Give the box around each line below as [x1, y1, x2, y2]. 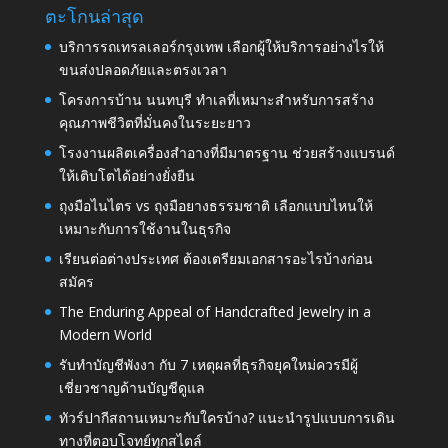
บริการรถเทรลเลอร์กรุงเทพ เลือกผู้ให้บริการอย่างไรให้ [58, 37, 384, 57]
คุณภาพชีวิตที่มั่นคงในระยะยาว [58, 113, 251, 133]
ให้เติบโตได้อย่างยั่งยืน [58, 166, 195, 186]
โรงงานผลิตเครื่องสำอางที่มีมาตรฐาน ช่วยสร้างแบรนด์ [58, 143, 395, 163]
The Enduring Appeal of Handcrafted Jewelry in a [58, 302, 371, 322]
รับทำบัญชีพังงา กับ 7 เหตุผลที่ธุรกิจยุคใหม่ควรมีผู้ [58, 355, 358, 375]
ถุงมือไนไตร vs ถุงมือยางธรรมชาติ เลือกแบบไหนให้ [58, 196, 373, 216]
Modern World [58, 325, 152, 345]
